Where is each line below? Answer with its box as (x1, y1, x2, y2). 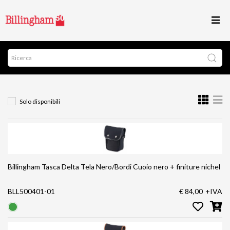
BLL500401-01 (8, 187, 55, 196)
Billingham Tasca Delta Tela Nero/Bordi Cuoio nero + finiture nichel (8, 162, 220, 171)
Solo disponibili (20, 98, 60, 105)
